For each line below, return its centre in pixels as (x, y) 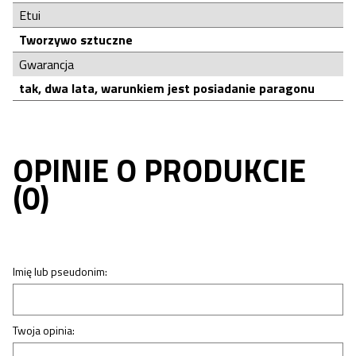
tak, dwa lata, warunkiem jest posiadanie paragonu (167, 88)
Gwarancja (46, 64)
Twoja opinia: (44, 330)
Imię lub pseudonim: (60, 271)
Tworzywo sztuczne (76, 39)
